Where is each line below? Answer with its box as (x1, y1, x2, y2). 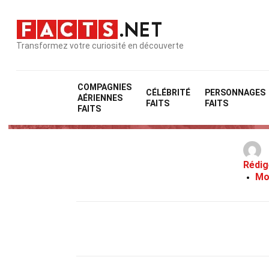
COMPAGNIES (77, 82, 132, 92)
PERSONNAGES (205, 88, 266, 97)
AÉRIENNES (77, 93, 123, 103)
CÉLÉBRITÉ (146, 88, 191, 97)
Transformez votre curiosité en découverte (16, 40, 184, 50)
